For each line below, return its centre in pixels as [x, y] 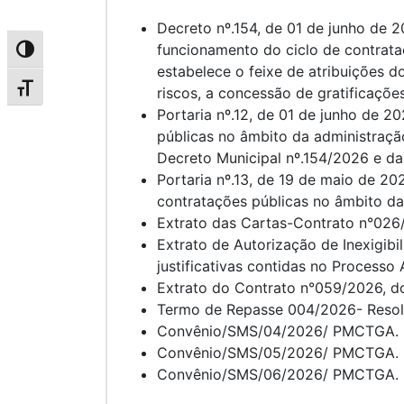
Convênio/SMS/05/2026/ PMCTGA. [278, 352]
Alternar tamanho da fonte [96, 92]
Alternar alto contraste [83, 54]
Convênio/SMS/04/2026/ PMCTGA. [278, 331]
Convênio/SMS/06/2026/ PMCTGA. [278, 374]
